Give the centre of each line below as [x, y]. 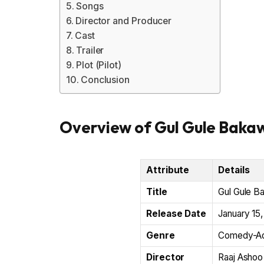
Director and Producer [123, 21]
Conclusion [105, 80]
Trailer [90, 51]
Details [234, 170]
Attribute [168, 170]
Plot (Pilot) [98, 65]
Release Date [176, 213]
